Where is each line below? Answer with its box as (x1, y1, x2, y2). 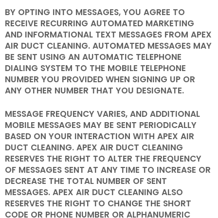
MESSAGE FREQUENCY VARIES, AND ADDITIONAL (5, 108, 200, 120)
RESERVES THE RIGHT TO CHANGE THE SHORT (5, 198, 191, 210)
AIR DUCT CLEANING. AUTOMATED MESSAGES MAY (5, 40, 212, 52)
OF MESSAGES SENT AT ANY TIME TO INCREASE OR (5, 164, 211, 176)
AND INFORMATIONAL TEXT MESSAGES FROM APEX (5, 29, 212, 41)
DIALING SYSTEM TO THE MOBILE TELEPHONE (5, 62, 186, 74)
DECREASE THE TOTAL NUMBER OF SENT (5, 175, 167, 187)
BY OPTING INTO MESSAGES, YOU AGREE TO (5, 6, 185, 18)
